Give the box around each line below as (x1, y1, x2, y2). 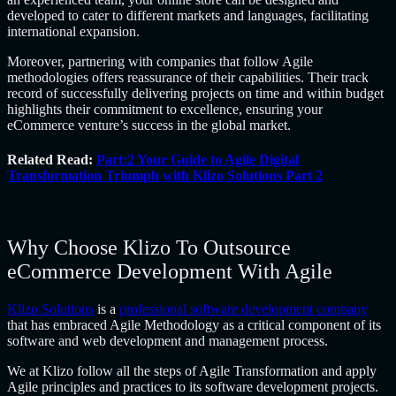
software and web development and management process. (7, 333, 328, 349)
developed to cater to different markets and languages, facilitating (7, 7, 369, 23)
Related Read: (7, 152, 96, 168)
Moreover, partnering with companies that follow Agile (7, 53, 313, 69)
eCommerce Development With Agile (7, 260, 332, 284)
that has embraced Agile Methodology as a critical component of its (7, 317, 381, 333)
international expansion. (7, 23, 140, 39)
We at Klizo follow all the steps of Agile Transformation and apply (7, 363, 377, 379)
